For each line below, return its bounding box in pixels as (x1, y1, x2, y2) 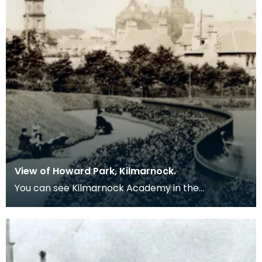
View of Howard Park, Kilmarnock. (15, 164, 176, 178)
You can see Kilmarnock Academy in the (15, 181, 199, 195)
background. (15, 195, 73, 209)
